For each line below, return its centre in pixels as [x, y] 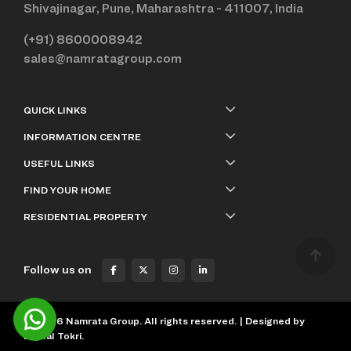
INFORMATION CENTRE [82, 136]
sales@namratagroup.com [103, 58]
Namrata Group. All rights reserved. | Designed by [184, 320]
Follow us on [58, 269]
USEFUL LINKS [59, 163]
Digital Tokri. [54, 335]
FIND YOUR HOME [67, 190]
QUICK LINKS [55, 110]
